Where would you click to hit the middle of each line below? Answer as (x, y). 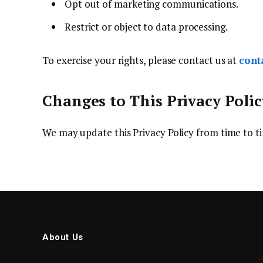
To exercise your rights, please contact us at (141, 60)
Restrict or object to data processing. (146, 26)
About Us (63, 237)
